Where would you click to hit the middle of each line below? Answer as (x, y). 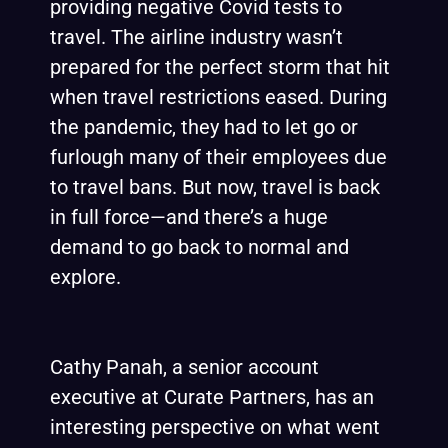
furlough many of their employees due (218, 157)
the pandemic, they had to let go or (204, 127)
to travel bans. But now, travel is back (215, 187)
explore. (88, 277)
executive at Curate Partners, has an (212, 397)
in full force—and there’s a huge (189, 217)
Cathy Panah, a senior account (184, 367)
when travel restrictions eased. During (218, 97)
